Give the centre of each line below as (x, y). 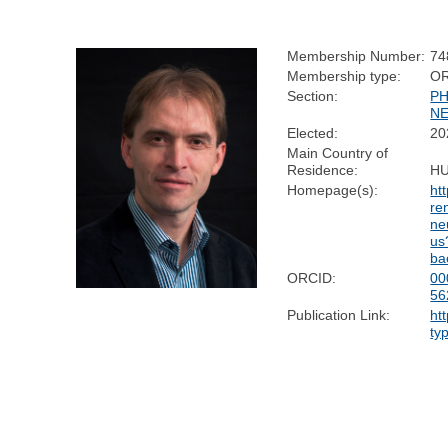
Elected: (313, 132)
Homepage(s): (333, 189)
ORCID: (312, 277)
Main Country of (338, 152)
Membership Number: (356, 55)
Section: (313, 95)
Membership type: (344, 75)
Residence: (323, 169)
